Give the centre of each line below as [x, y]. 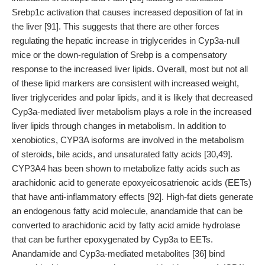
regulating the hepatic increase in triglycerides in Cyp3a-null [126, 41]
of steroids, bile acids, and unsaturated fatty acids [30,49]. [122, 154]
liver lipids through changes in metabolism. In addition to [119, 126]
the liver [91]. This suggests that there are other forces [116, 26]
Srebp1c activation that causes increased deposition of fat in [127, 12]
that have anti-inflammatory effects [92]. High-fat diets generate [132, 197]
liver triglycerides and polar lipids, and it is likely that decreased [132, 97]
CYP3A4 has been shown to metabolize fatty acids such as [126, 168]
